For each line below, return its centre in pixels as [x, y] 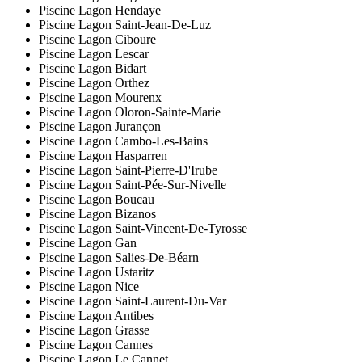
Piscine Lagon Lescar [94, 54]
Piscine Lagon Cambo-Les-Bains [123, 141]
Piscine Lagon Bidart [93, 69]
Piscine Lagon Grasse [94, 330]
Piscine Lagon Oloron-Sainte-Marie [130, 112]
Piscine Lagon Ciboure [97, 40]
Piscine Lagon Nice [89, 287]
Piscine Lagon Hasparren [103, 156]
